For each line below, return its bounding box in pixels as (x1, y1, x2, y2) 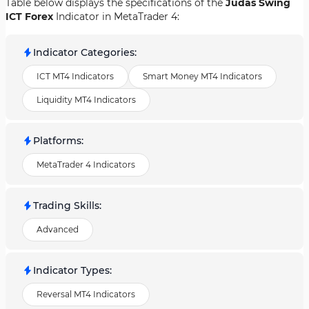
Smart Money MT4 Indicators (143, 71, 262, 81)
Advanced (37, 224, 79, 235)
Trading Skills (33, 199, 99, 212)
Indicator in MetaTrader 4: (53, 10, 179, 23)
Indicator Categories (33, 46, 134, 59)
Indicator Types (33, 264, 110, 277)
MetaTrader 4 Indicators (37, 159, 135, 170)
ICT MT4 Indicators (37, 71, 114, 81)
